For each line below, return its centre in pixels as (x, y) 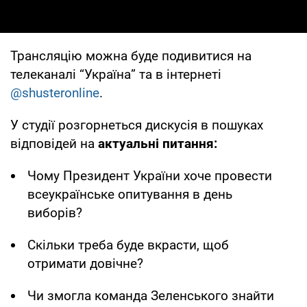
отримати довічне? (85, 263)
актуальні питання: (158, 143)
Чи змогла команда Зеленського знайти (151, 295)
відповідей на (54, 143)
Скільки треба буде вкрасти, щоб (128, 245)
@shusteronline (55, 93)
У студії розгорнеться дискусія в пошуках (137, 125)
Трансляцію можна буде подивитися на (131, 56)
